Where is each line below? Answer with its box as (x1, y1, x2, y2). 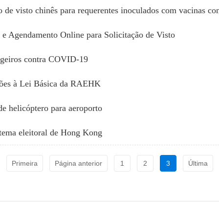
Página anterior (54, 159, 102, 167)
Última (188, 159, 208, 167)
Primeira (11, 159, 38, 167)
